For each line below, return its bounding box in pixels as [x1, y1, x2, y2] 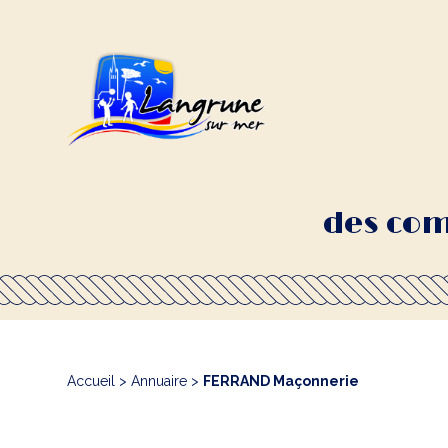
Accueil [67, 373, 116, 389]
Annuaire [131, 373, 188, 389]
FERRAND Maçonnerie [203, 373, 360, 389]
